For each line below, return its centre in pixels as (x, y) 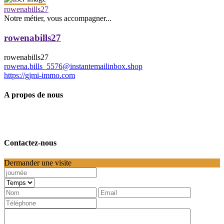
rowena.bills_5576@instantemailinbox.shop (73, 66)
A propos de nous (33, 94)
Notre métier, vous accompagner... (58, 18)
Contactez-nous (30, 143)
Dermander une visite (38, 162)
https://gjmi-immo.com (39, 75)
